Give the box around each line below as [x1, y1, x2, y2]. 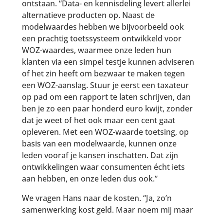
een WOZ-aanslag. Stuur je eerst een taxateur [21, 80, 189, 91]
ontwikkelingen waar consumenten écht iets [21, 162, 185, 173]
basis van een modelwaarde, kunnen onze [21, 138, 177, 149]
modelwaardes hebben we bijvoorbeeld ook [21, 21, 184, 33]
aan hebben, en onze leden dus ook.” [21, 173, 158, 184]
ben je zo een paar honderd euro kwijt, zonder [21, 103, 193, 114]
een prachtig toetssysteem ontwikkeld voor [21, 33, 182, 44]
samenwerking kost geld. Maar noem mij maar [21, 204, 193, 216]
